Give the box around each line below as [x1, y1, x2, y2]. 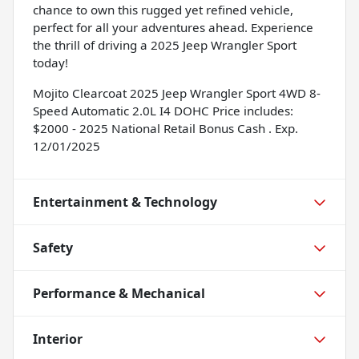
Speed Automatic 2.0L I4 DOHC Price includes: [33, 102, 293, 119]
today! [33, 54, 68, 71]
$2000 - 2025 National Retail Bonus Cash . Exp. [33, 119, 298, 136]
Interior [33, 329, 83, 348]
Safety [33, 238, 73, 256]
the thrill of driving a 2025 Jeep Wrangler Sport [33, 36, 296, 53]
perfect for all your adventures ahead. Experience [33, 18, 313, 35]
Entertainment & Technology [33, 192, 217, 211]
